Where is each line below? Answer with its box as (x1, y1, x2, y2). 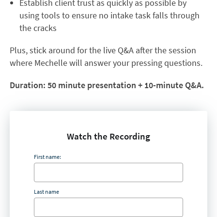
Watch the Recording (67, 130, 150, 142)
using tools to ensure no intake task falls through (19, 10, 200, 21)
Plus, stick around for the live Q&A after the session (10, 45, 196, 56)
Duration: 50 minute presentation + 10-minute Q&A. (10, 79, 204, 91)
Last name (34, 188, 59, 196)
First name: (34, 153, 61, 160)
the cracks (19, 22, 57, 33)
